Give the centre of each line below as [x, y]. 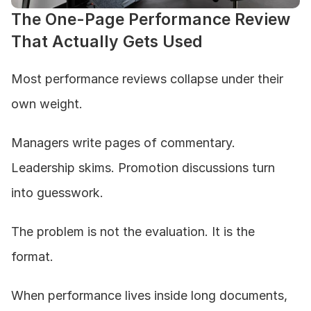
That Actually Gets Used [107, 42]
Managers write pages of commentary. [123, 143]
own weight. [47, 104]
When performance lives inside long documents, [149, 295]
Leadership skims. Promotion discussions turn [143, 168]
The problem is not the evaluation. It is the [133, 232]
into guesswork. [57, 193]
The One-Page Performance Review [151, 19]
